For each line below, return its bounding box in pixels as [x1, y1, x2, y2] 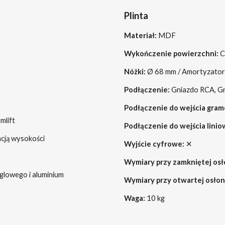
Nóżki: [124, 67, 146, 76]
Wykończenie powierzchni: [124, 49, 218, 58]
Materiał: [124, 31, 158, 40]
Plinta [124, 10, 148, 21]
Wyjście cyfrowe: [124, 140, 184, 148]
